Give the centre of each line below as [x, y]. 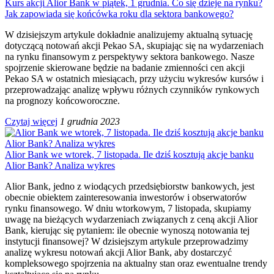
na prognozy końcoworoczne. [62, 100]
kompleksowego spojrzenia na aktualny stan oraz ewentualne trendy [136, 263]
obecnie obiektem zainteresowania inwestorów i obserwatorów [126, 197]
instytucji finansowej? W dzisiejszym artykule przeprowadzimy [127, 241]
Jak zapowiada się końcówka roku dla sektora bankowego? [119, 13]
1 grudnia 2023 [90, 121]
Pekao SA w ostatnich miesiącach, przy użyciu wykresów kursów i [134, 78]
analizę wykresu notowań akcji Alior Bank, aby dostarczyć [118, 252]
